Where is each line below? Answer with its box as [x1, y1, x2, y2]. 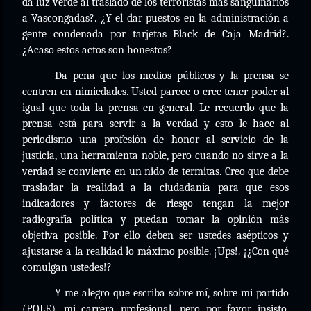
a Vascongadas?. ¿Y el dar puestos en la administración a [22, 12, 289, 24]
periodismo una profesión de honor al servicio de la [22, 133, 289, 146]
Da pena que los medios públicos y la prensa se [55, 69, 289, 82]
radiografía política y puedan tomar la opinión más [22, 213, 289, 226]
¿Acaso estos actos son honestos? [22, 44, 172, 56]
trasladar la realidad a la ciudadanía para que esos [22, 181, 289, 194]
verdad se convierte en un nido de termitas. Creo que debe [22, 165, 289, 178]
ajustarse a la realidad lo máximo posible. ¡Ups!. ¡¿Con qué [22, 245, 289, 258]
